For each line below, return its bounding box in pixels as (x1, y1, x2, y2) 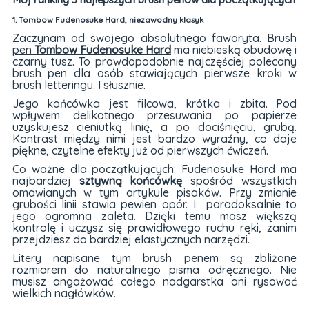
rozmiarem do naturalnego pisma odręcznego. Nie (12, 262, 297, 277)
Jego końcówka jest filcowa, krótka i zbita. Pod (12, 96, 297, 110)
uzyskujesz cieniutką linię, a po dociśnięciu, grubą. (12, 119, 297, 134)
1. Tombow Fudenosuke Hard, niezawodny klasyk (12, 14, 203, 26)
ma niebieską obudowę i (170, 42, 297, 57)
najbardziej (12, 173, 79, 188)
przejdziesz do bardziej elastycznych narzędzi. (12, 232, 250, 246)
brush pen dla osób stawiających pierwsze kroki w (12, 66, 297, 80)
